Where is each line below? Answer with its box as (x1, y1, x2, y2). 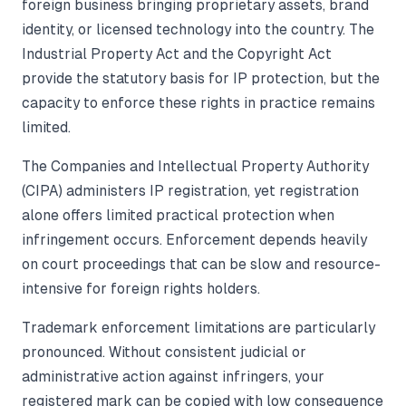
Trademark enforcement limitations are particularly (22, 320, 375, 336)
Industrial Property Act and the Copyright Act (22, 46, 332, 63)
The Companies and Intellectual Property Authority (22, 159, 369, 175)
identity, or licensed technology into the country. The (22, 22, 374, 38)
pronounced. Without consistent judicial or (22, 344, 306, 361)
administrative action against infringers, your (22, 369, 324, 385)
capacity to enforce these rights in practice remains (22, 95, 375, 111)
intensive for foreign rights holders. (22, 281, 260, 297)
